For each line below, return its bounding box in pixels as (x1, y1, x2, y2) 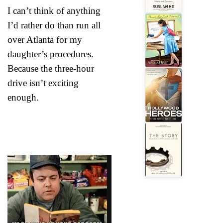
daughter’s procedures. (7, 48, 94, 59)
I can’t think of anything (7, 5, 101, 16)
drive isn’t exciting (7, 77, 79, 88)
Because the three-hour (7, 63, 94, 74)
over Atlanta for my (7, 34, 82, 45)
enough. (7, 92, 39, 103)
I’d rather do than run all (7, 19, 101, 30)
